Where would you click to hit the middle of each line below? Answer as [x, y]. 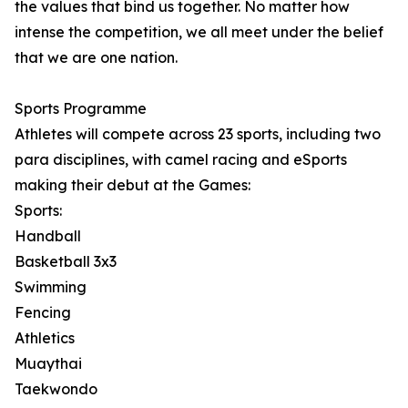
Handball [48, 236]
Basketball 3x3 [66, 261]
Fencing [43, 312]
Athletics [45, 338]
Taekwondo [56, 389]
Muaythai [48, 363]
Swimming [51, 287]
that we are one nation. [96, 57]
